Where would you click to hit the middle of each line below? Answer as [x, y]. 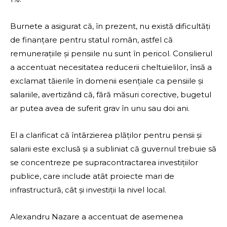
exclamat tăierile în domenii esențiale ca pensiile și [107, 81]
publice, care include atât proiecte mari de [92, 176]
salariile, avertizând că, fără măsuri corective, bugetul [111, 95]
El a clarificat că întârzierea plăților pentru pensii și [106, 135]
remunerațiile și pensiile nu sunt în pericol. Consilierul [111, 54]
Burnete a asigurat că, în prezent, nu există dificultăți [110, 26]
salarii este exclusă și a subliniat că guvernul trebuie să [113, 149]
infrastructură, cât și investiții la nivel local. [88, 190]
